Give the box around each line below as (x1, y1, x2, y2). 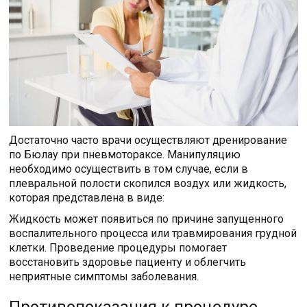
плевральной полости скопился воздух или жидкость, (9, 176, 287, 190)
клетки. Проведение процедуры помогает (9, 241, 228, 254)
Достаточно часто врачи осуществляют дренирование (9, 133, 288, 147)
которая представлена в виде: (9, 191, 165, 204)
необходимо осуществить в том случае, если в (9, 162, 249, 175)
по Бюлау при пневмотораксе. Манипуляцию (9, 147, 241, 161)
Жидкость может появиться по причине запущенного (9, 212, 284, 225)
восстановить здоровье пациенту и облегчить (9, 255, 247, 269)
